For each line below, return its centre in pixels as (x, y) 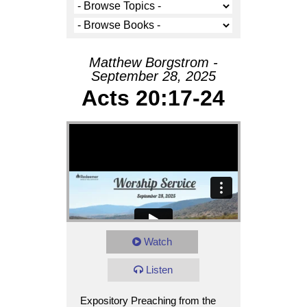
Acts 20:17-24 (153, 98)
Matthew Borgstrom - (153, 62)
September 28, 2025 (153, 76)
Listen (160, 269)
